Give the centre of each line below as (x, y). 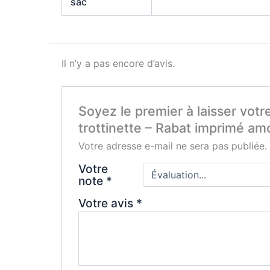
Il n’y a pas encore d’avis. (118, 63)
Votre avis (107, 203)
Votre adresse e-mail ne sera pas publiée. (172, 146)
